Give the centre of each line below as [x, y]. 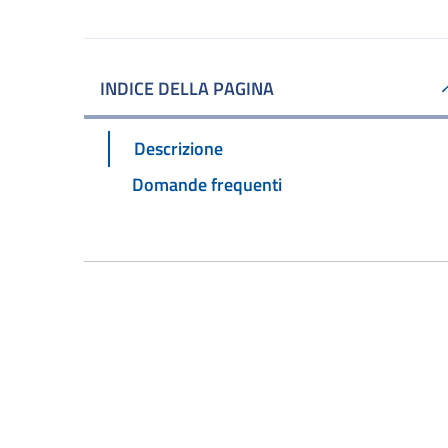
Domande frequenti [207, 184]
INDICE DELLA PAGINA [187, 88]
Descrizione [178, 148]
